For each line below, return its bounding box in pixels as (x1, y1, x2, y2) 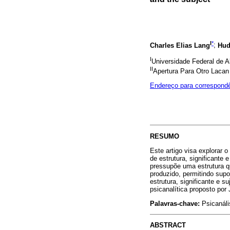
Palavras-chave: (150, 199, 200, 207)
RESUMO (150, 132, 179, 140)
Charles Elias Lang (150, 41, 210, 49)
